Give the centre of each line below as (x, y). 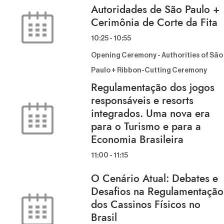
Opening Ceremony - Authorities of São (157, 56)
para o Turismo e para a (146, 127)
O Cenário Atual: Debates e (154, 179)
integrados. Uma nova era (150, 114)
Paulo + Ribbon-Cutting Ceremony (149, 71)
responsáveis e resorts (142, 101)
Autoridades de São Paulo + (155, 10)
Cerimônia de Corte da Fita (154, 23)
